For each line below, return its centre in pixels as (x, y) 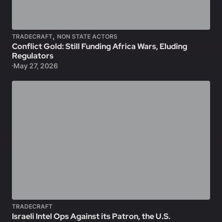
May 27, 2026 (35, 65)
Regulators (33, 55)
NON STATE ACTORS (87, 36)
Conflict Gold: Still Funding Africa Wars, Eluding (100, 46)
